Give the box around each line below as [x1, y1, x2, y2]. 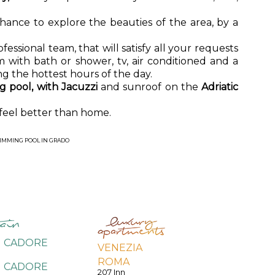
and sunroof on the [101, 81, 201, 93]
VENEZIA [98, 242, 143, 254]
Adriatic [201, 81, 238, 93]
